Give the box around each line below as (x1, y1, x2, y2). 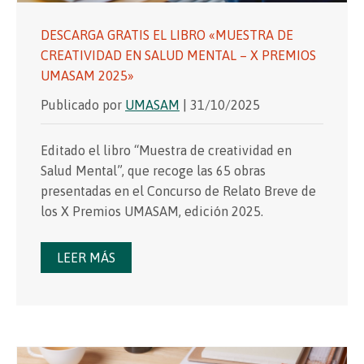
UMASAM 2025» (41, 67, 134, 83)
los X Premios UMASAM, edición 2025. (41, 203, 263, 219)
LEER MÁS (57, 249, 115, 265)
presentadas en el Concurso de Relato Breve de (41, 183, 316, 198)
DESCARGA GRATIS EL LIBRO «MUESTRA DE (41, 27, 293, 42)
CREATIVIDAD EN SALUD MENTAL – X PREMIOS (41, 47, 316, 63)
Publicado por (41, 97, 125, 112)
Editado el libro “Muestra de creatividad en (41, 142, 292, 158)
